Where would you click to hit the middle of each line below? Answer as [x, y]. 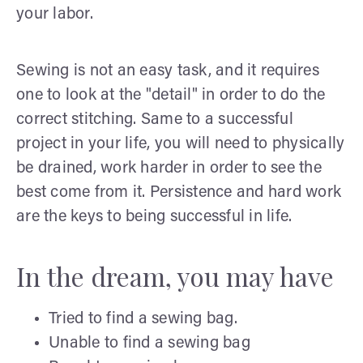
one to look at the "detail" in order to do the [171, 95]
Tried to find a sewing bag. [143, 319]
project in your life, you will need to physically [181, 144]
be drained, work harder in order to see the [169, 168]
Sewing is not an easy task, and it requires [168, 71]
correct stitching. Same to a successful [155, 120]
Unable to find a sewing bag [149, 343]
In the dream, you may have [175, 275]
